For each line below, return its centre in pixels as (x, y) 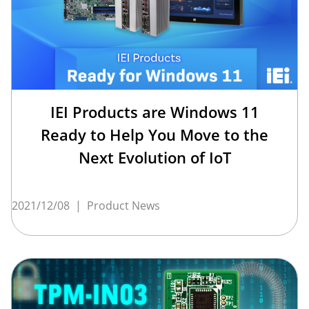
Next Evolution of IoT (154, 157)
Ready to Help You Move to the (154, 134)
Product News (123, 205)
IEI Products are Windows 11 (154, 111)
